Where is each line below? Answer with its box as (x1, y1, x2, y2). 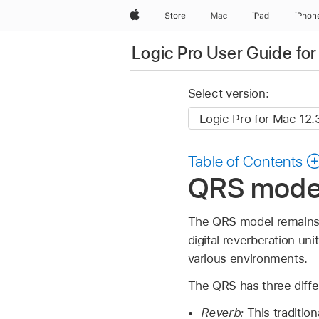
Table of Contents (187, 152, 303, 171)
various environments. (187, 251, 308, 266)
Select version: (187, 86, 269, 101)
